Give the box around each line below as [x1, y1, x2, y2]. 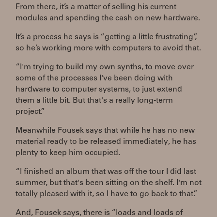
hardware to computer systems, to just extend [15, 85, 182, 93]
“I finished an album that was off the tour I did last [15, 168, 196, 176]
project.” [15, 108, 45, 116]
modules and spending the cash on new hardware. [15, 14, 200, 22]
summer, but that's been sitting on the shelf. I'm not [15, 179, 201, 187]
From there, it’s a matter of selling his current [15, 3, 176, 11]
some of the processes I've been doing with [15, 74, 173, 82]
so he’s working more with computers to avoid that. [15, 44, 201, 52]
